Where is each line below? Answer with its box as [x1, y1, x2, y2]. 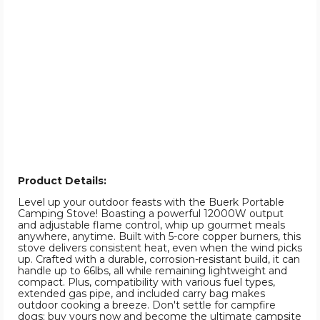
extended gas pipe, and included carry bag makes [18, 287, 265, 301]
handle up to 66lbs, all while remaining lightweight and [18, 264, 287, 278]
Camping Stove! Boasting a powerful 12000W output [18, 207, 284, 221]
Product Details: [18, 174, 106, 188]
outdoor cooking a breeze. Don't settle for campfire [18, 299, 276, 312]
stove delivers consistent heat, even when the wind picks [18, 241, 302, 255]
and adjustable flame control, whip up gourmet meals [18, 219, 285, 232]
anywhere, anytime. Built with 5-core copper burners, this [18, 230, 301, 244]
